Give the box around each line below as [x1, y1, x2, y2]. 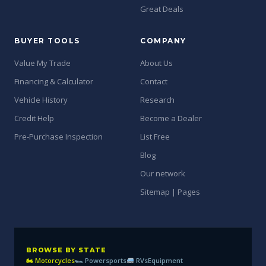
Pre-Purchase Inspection [14, 131, 103, 142]
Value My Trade [14, 58, 71, 68]
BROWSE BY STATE [26, 246, 106, 254]
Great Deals [140, 4, 183, 14]
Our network [140, 168, 185, 179]
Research [140, 94, 175, 105]
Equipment [147, 256, 183, 265]
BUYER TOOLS [14, 36, 80, 45]
